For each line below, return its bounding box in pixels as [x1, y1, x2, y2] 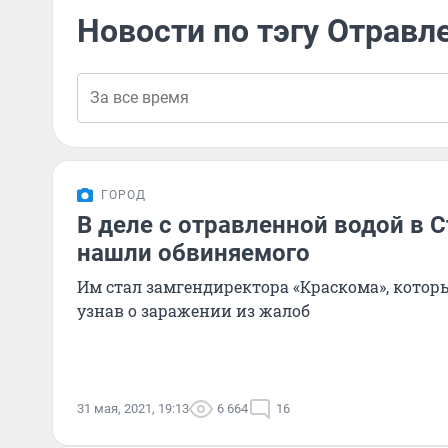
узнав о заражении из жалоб [77, 300, 310, 321]
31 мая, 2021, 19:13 [77, 401, 189, 416]
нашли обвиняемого [77, 239, 310, 267]
